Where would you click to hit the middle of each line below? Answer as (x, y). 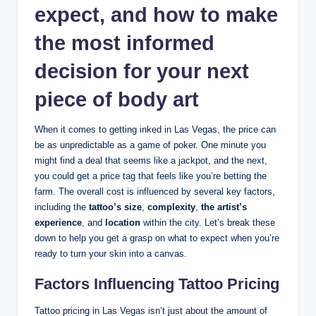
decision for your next (142, 72)
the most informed (124, 43)
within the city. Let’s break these (208, 223)
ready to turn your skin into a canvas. (111, 254)
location (123, 223)
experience (58, 223)
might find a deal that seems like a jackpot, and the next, (151, 161)
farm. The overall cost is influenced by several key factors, (155, 192)
